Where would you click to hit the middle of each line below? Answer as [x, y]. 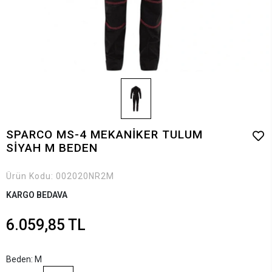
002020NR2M [85, 176]
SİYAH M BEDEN [52, 148]
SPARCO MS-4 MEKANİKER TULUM [104, 134]
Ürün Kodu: [31, 176]
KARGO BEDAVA [37, 195]
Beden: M [24, 259]
